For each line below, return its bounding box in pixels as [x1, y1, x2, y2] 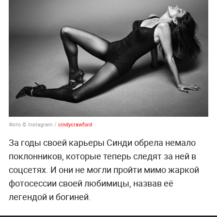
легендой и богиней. [8, 191, 91, 203]
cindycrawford [58, 121, 92, 128]
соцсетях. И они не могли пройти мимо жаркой [8, 164, 199, 176]
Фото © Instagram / [8, 121, 58, 128]
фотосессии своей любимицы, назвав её [8, 177, 173, 189]
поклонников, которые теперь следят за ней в [8, 150, 196, 162]
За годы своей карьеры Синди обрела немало [8, 137, 196, 149]
